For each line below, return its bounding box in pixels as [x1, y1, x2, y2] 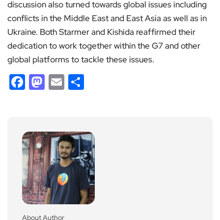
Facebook [25, 71, 95, 93]
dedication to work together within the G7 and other [7, 40, 200, 52]
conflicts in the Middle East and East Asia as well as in [7, 13, 207, 24]
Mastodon [45, 71, 116, 93]
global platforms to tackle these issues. [7, 54, 154, 65]
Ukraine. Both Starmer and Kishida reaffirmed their [7, 27, 195, 38]
